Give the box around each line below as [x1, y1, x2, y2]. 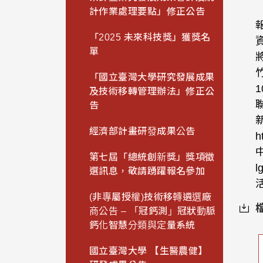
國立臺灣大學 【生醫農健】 [89, 246, 208, 257]
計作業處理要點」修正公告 [89, 6, 205, 17]
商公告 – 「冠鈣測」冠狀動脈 [89, 206, 216, 217]
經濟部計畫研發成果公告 [89, 126, 195, 137]
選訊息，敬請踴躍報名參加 [89, 166, 205, 177]
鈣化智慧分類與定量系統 [89, 220, 195, 231]
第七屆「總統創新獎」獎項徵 [89, 152, 215, 163]
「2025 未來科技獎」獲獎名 [89, 32, 211, 43]
